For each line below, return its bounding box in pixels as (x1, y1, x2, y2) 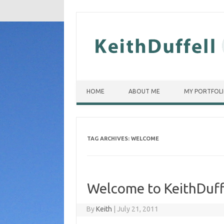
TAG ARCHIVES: (86, 135, 131, 141)
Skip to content (76, 80, 123, 88)
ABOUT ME (128, 88, 160, 94)
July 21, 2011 (117, 205, 159, 213)
